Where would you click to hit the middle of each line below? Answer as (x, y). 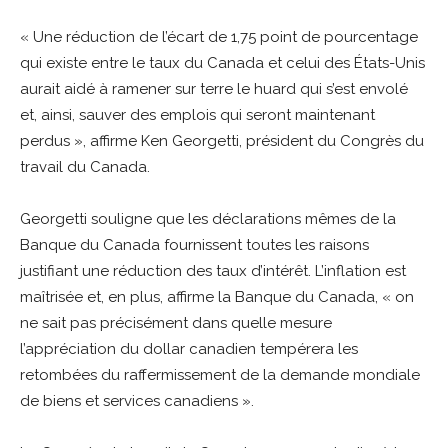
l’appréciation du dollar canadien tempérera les (189, 349)
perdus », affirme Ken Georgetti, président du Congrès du (222, 141)
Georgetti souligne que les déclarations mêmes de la (208, 219)
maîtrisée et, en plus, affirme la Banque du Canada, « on (217, 297)
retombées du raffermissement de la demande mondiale (220, 375)
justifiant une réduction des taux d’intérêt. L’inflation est (213, 271)
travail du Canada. (85, 167)
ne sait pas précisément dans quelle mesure (176, 323)
